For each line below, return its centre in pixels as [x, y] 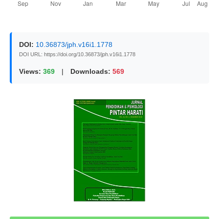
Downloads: [90, 72]
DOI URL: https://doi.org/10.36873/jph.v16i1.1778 [77, 55]
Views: [30, 72]
